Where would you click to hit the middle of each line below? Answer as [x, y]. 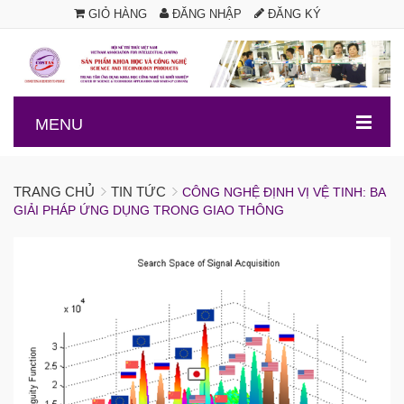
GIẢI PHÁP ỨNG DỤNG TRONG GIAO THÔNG [149, 211]
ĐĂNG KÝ [293, 14]
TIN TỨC [138, 192]
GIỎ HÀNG [116, 14]
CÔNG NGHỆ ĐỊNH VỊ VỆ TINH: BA [284, 193]
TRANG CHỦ [54, 192]
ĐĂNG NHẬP [205, 14]
